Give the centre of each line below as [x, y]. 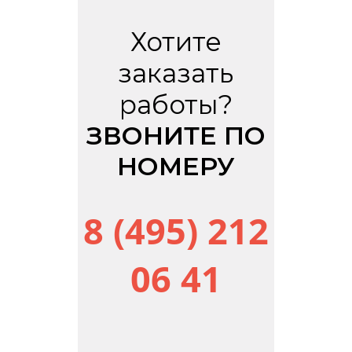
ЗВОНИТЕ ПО [176, 136]
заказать [176, 73]
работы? [176, 104]
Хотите [176, 42]
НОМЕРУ [176, 166]
